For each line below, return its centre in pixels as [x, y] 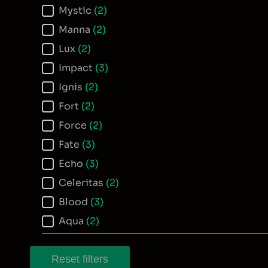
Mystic [76, 10]
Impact [77, 68]
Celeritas [82, 182]
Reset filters [80, 259]
